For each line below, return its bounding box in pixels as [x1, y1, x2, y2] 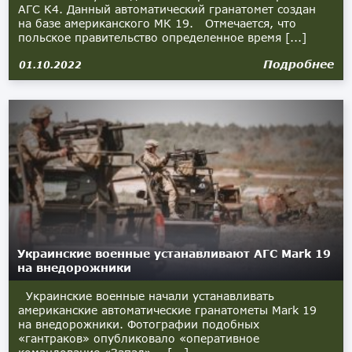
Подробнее [262, 57, 334, 71]
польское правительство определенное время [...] [18, 31, 307, 44]
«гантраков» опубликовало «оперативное [18, 332, 260, 345]
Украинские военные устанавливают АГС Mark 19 [17, 247, 332, 260]
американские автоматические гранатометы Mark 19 [18, 303, 317, 317]
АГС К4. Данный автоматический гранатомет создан [18, 2, 317, 16]
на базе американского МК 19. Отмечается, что [18, 16, 297, 30]
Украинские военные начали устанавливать [18, 289, 275, 302]
